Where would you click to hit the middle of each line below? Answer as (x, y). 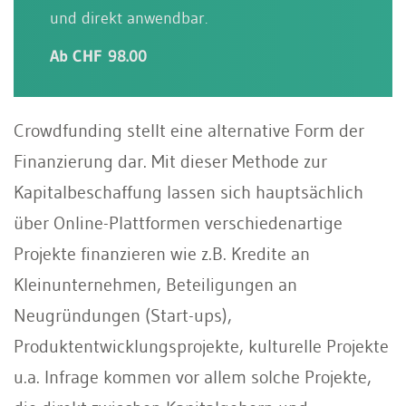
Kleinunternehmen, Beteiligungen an (155, 284)
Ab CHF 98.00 (98, 56)
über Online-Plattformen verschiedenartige (178, 222)
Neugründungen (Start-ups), (123, 315)
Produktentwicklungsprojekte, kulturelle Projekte (201, 346)
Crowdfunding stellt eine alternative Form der (189, 130)
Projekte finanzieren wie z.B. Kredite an (162, 253)
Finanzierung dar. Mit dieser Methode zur (170, 161)
